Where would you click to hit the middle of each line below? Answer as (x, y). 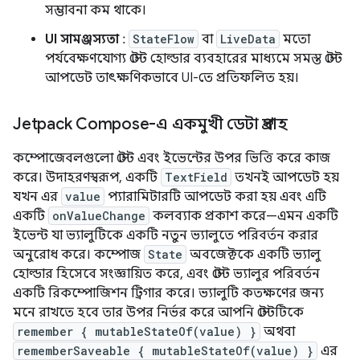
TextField (196, 177)
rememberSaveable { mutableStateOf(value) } (165, 350)
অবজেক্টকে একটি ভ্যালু (254, 254)
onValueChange (99, 215)
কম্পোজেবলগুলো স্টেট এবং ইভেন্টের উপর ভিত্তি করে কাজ (172, 158)
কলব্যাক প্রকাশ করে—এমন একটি (244, 216)
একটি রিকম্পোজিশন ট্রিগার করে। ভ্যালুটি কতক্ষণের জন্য (168, 293)
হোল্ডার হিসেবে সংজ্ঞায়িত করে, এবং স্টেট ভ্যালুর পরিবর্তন (166, 274)
